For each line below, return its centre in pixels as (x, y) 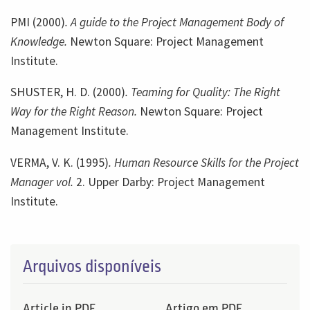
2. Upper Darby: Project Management (169, 182)
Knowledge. (39, 41)
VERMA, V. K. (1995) (60, 162)
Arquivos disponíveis (92, 267)
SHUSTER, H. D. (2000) (68, 92)
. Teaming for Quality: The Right (203, 92)
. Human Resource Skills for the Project (204, 162)
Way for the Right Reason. (74, 112)
